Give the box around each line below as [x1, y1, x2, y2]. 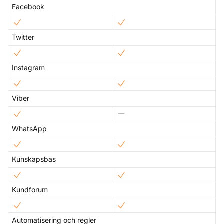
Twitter [12, 33, 34, 42]
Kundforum [12, 185, 48, 194]
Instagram [12, 63, 45, 72]
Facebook [12, 2, 44, 11]
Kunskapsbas [12, 155, 56, 164]
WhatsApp [12, 124, 47, 133]
